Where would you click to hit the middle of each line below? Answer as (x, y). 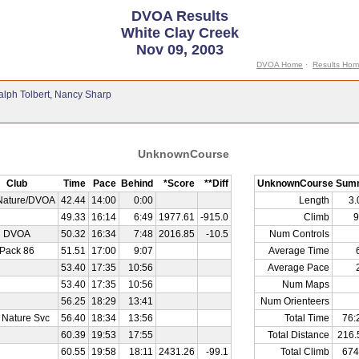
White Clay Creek (179, 33)
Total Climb (305, 352)
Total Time (307, 318)
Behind (137, 184)
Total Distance (298, 335)
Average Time (299, 251)
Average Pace (298, 268)
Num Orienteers (295, 301)
